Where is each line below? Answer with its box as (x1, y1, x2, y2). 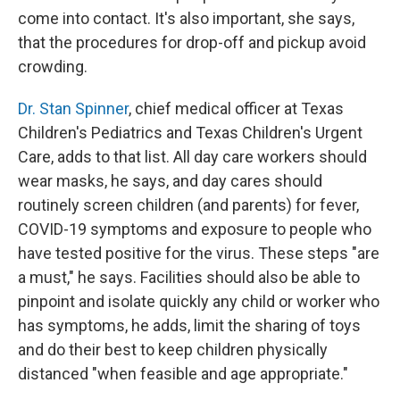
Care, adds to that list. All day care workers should (18, 147, 367, 166)
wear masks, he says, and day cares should (18, 171, 322, 190)
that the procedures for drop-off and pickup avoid (18, 33, 366, 52)
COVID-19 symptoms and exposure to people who (18, 220, 371, 238)
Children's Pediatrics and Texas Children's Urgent (18, 123, 362, 142)
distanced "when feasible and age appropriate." (18, 364, 348, 383)
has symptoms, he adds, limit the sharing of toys (18, 316, 361, 335)
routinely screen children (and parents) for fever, (18, 196, 359, 214)
